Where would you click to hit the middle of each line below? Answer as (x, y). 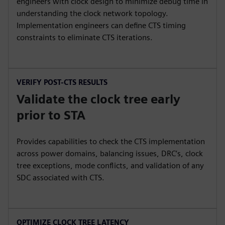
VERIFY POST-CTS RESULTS (62, 82)
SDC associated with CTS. (61, 177)
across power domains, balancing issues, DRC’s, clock (110, 153)
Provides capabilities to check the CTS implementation (111, 141)
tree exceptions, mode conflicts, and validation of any (110, 165)
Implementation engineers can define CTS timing (101, 25)
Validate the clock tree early (98, 99)
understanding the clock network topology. (92, 13)
